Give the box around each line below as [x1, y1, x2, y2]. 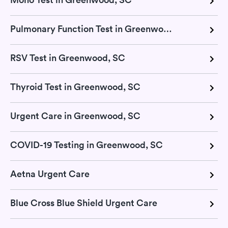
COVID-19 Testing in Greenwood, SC [10, 138, 163, 151]
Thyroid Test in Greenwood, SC [10, 80, 140, 93]
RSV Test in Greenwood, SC [10, 51, 125, 64]
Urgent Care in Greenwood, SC [10, 109, 140, 122]
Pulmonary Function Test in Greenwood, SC [163, 22, 172, 35]
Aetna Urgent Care [10, 167, 90, 180]
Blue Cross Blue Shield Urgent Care [10, 196, 157, 209]
